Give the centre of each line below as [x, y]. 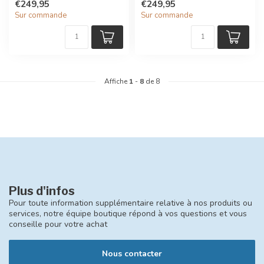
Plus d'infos [42, 191]
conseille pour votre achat [58, 225]
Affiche [117, 82]
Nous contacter [132, 254]
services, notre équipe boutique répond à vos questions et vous [128, 214]
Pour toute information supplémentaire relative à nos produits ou [131, 203]
